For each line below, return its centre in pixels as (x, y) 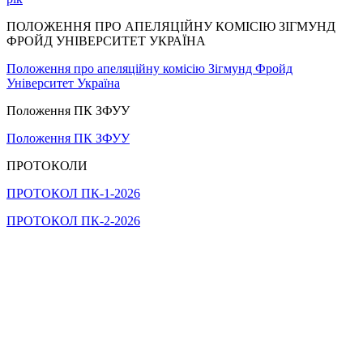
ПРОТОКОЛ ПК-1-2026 (73, 193)
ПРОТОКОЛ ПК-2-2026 (73, 220)
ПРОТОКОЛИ (47, 165)
